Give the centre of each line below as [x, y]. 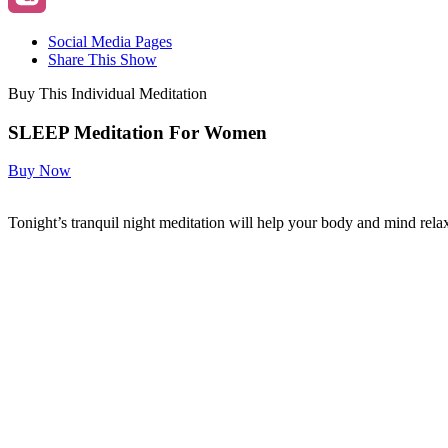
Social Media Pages [110, 41]
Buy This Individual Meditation [107, 93]
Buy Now [39, 171]
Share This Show [102, 59]
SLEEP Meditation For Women [137, 132]
